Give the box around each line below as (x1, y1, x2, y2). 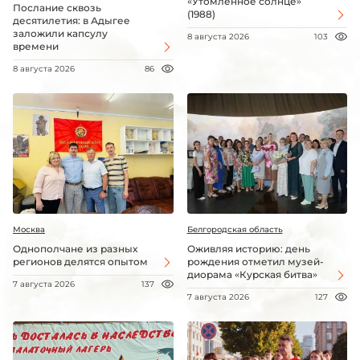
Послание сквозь (13, 2, 101, 14)
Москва (13, 223, 45, 235)
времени (13, 40, 59, 53)
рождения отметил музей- (186, 255, 324, 268)
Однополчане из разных (13, 242, 137, 255)
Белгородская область (186, 223, 283, 235)
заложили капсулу (13, 27, 108, 40)
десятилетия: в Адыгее (13, 14, 130, 27)
